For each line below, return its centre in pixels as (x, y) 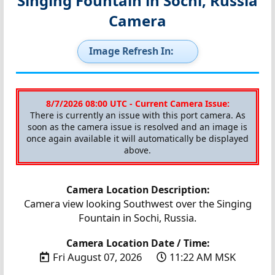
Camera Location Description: (137, 189)
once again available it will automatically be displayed (137, 138)
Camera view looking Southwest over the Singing (137, 203)
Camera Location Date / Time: (137, 243)
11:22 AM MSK (203, 257)
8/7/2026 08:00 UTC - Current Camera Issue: (137, 103)
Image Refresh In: (131, 51)
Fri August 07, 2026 (98, 257)
